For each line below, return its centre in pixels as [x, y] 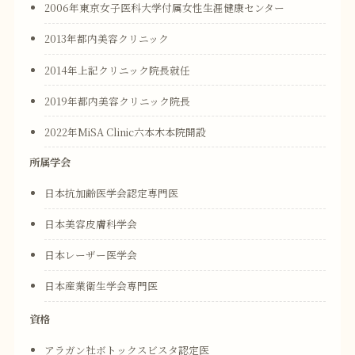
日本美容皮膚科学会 [91, 224]
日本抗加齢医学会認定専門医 [112, 193]
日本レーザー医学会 [91, 255]
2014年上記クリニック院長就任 [118, 70]
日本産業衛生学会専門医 [101, 286]
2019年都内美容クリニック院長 [118, 101]
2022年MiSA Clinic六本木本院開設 [126, 132]
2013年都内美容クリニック [107, 39]
